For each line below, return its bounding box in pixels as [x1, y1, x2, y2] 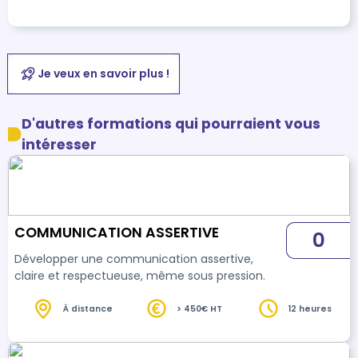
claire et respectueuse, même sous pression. [14, 268, 265, 284]
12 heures [288, 302, 332, 315]
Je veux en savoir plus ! [37, 66, 169, 82]
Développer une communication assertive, [14, 251, 253, 267]
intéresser [22, 135, 97, 154]
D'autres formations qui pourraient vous [22, 114, 321, 133]
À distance [63, 302, 113, 315]
